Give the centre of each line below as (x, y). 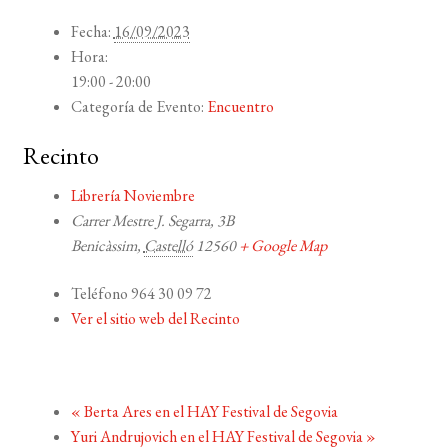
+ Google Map (282, 246)
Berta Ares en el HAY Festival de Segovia (209, 411)
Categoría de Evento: (137, 106)
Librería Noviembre (132, 196)
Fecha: (90, 31)
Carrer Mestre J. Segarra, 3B (152, 221)
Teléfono (99, 294)
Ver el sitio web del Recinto (155, 319)
